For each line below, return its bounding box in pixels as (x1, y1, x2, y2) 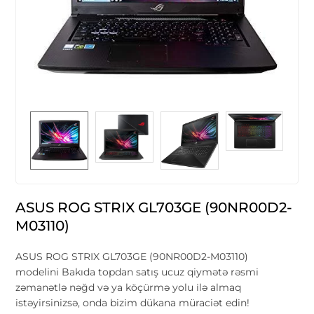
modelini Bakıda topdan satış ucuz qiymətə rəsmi (15, 265, 259, 278)
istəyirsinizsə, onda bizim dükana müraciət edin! (15, 296, 253, 309)
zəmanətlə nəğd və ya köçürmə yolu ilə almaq (15, 280, 242, 294)
